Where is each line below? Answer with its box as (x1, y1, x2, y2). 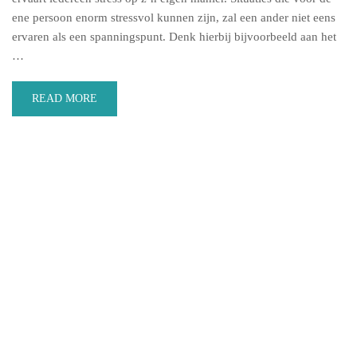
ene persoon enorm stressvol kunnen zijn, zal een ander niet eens (12, 10, 335, 24)
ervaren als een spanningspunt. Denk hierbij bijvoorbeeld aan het (12, 29, 336, 43)
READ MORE (32, 92, 97, 104)
